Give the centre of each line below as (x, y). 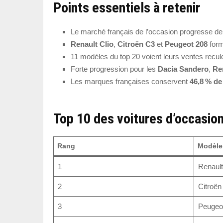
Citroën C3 (136, 44)
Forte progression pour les (114, 69)
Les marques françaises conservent (130, 81)
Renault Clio (92, 44)
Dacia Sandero (183, 69)
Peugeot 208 (186, 44)
